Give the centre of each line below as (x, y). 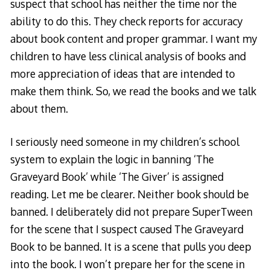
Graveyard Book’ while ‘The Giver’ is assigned (117, 177)
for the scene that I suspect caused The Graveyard (127, 229)
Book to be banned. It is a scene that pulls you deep (130, 247)
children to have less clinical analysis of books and (128, 56)
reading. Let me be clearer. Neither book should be (129, 194)
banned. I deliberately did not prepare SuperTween (131, 212)
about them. (39, 108)
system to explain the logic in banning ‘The (112, 159)
